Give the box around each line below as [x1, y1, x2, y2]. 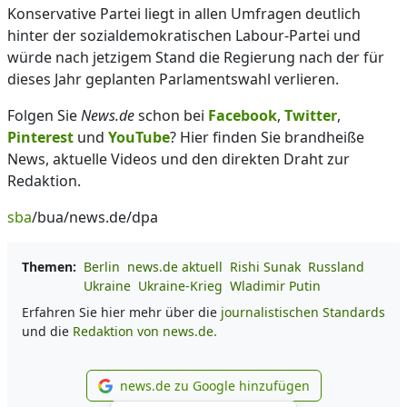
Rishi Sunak [230, 258, 301, 275]
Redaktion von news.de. [73, 323, 217, 340]
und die [22, 323, 73, 340]
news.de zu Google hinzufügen [119, 377, 310, 394]
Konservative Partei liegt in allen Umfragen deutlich [7, 4, 361, 24]
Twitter [284, 105, 337, 125]
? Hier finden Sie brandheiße [170, 127, 364, 147]
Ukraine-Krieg [138, 277, 223, 294]
